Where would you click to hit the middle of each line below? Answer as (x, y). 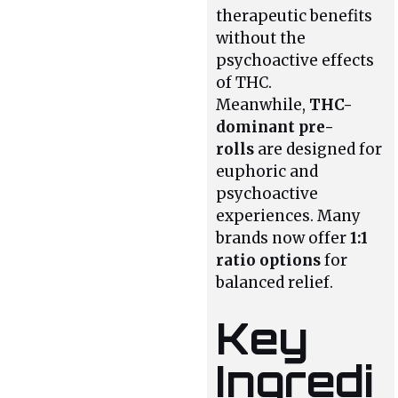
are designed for (318, 149)
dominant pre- (275, 127)
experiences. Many (289, 215)
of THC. (244, 82)
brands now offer (283, 238)
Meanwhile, (263, 104)
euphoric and (267, 171)
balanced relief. (275, 282)
